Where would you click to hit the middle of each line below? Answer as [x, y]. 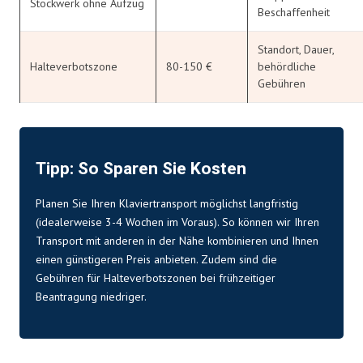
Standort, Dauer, [296, 49]
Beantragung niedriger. [91, 296]
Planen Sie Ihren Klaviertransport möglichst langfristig [167, 203]
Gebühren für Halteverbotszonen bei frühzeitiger [156, 278]
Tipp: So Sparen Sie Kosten [141, 169]
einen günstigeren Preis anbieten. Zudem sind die [156, 259]
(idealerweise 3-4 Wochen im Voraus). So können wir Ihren [177, 222]
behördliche [287, 66]
